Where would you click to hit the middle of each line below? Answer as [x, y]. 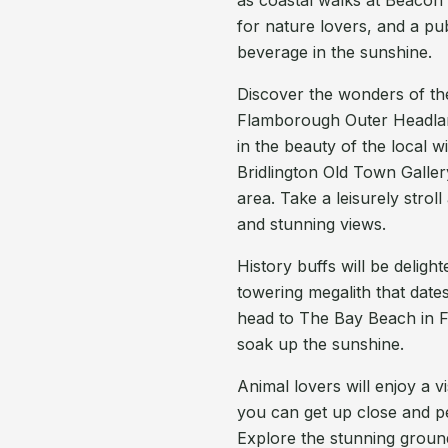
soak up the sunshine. [321, 344]
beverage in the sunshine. [335, 52]
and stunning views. [312, 224]
